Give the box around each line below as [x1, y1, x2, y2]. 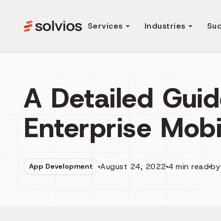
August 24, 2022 [100, 161, 166, 172]
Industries [144, 21, 185, 31]
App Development [29, 162, 93, 171]
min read [173, 161, 209, 172]
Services [88, 21, 123, 31]
